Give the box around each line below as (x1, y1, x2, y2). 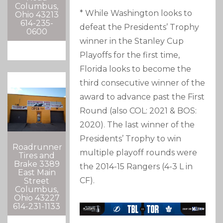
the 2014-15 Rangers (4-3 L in (80, 162, 193, 172)
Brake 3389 (13, 159, 60, 169)
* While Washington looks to (80, 8, 193, 18)
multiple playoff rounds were (80, 148, 198, 158)
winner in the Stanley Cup (80, 36, 184, 46)
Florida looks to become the (80, 64, 192, 74)
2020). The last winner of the (80, 120, 195, 130)
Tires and (18, 150, 55, 160)
